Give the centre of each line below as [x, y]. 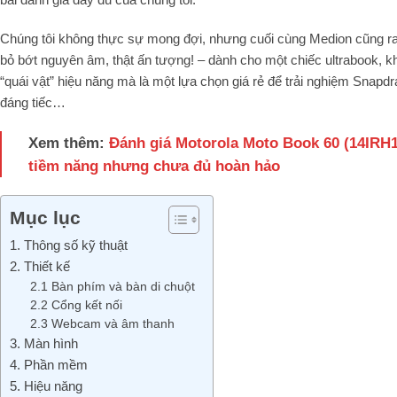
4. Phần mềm [49, 364]
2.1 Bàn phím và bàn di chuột [112, 286]
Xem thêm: [69, 142]
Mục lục [45, 217]
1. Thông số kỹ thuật [69, 245]
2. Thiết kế [40, 266]
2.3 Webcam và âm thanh [102, 323]
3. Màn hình [44, 343]
